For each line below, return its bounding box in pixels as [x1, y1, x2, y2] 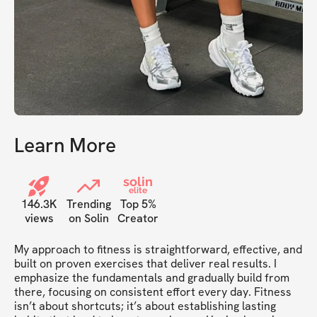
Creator [117, 211, 158, 226]
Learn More [14, 132, 116, 158]
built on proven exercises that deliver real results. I [14, 256, 277, 272]
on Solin [68, 211, 109, 226]
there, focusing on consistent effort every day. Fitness [14, 284, 292, 300]
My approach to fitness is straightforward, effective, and [14, 242, 302, 258]
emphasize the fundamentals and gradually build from [14, 270, 289, 286]
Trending [66, 197, 111, 212]
